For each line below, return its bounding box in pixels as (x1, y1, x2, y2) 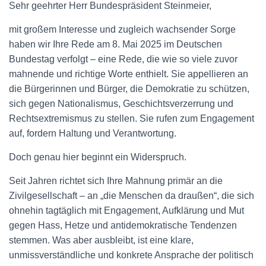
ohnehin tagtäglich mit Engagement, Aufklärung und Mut (9, 205, 244, 216)
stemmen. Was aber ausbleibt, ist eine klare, (9, 235, 194, 245)
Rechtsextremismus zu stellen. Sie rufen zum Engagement (9, 113, 254, 123)
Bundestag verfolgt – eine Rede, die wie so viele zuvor (9, 53, 237, 64)
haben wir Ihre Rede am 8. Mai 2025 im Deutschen (9, 39, 222, 49)
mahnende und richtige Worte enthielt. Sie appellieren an (9, 68, 248, 79)
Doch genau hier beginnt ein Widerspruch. (9, 151, 186, 162)
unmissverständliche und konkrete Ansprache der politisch (9, 249, 254, 260)
